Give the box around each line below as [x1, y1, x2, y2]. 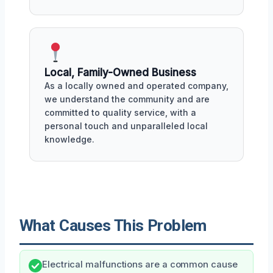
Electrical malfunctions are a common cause [42, 259, 238, 270]
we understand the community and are [44, 94, 210, 104]
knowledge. [44, 134, 94, 144]
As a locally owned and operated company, [44, 80, 229, 91]
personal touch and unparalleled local [44, 121, 208, 131]
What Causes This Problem [19, 216, 207, 235]
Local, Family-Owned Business [44, 66, 196, 79]
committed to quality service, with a [44, 107, 196, 118]
